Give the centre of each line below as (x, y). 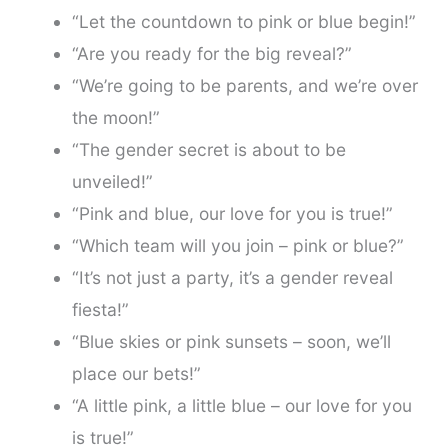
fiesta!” (100, 310)
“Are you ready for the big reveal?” (211, 54)
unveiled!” (112, 182)
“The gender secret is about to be (208, 150)
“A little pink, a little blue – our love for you (241, 406)
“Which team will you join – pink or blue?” (237, 246)
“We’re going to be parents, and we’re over (244, 86)
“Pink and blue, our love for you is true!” (232, 214)
